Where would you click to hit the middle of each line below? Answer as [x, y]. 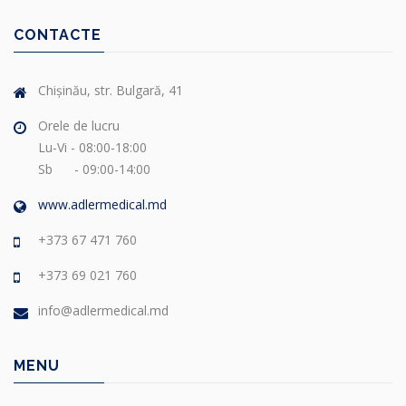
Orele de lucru [79, 125]
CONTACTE [58, 34]
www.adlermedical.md [102, 204]
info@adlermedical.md [103, 310]
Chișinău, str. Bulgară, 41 [111, 90]
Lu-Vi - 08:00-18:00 [92, 147]
